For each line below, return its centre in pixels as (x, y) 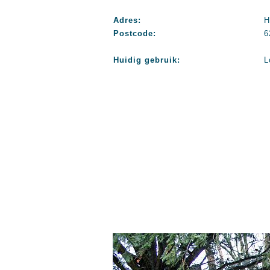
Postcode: (135, 33)
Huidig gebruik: (147, 60)
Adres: (127, 20)
